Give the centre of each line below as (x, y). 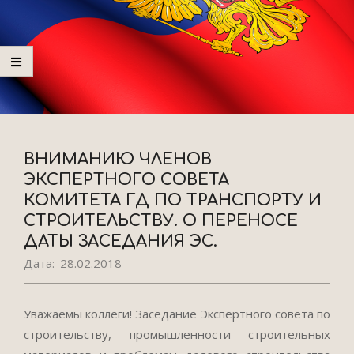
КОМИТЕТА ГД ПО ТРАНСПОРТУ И (173, 200)
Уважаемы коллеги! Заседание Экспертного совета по (177, 314)
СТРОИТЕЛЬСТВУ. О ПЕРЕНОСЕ (161, 221)
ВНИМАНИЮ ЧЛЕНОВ (118, 159)
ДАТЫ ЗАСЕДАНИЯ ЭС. (121, 241)
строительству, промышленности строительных (177, 334)
